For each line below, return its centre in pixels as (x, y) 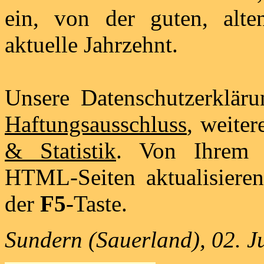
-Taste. (97, 203)
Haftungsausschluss (96, 124)
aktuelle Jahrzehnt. (91, 44)
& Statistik (60, 150)
